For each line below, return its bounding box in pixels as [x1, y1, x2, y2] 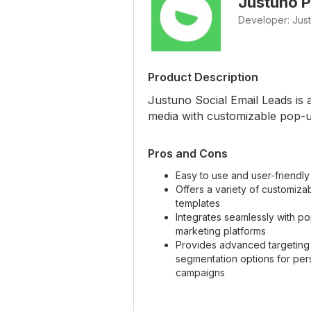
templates [176, 197, 220, 210]
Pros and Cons [148, 146, 228, 161]
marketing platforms [176, 225, 266, 237]
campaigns [176, 267, 225, 279]
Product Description [148, 70, 258, 85]
